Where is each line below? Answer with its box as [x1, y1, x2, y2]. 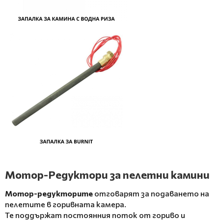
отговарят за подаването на [94, 188, 209, 198]
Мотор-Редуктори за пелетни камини [5, 167, 210, 181]
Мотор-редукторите [5, 188, 93, 198]
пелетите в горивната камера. [5, 199, 126, 209]
